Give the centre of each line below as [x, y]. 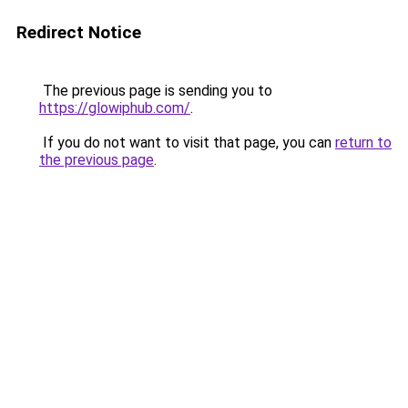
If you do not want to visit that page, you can [187, 143]
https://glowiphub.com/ [115, 108]
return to [363, 143]
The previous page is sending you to [156, 91]
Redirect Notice [79, 32]
